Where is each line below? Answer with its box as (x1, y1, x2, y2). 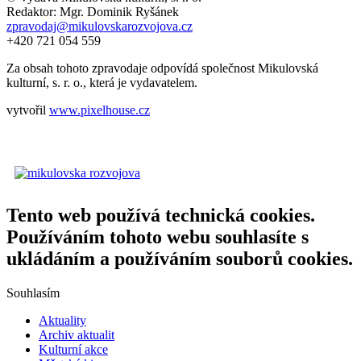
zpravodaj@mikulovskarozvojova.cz (6, 19, 193, 33)
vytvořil (6, 102, 49, 117)
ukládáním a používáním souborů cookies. (6, 247, 353, 269)
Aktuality (39, 313, 86, 327)
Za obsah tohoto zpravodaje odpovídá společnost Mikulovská (6, 60, 318, 75)
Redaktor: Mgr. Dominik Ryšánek (6, 4, 179, 19)
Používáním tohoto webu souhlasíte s (6, 226, 309, 247)
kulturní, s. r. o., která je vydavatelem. (6, 75, 197, 89)
